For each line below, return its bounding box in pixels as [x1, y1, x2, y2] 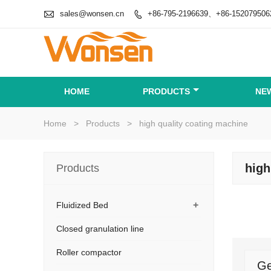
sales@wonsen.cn [60, 8, 124, 18]
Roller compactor [56, 247, 122, 257]
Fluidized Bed [56, 200, 108, 210]
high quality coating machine [139, 119, 248, 128]
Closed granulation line [56, 224, 144, 233]
